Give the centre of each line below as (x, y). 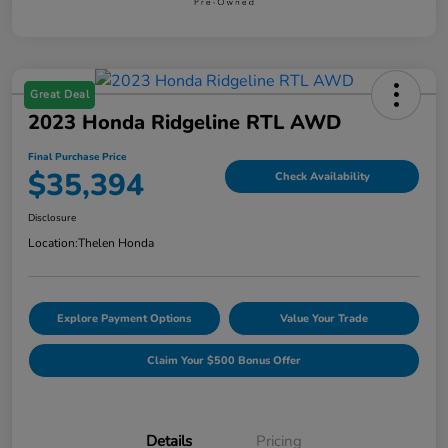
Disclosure (52, 218)
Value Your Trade (323, 319)
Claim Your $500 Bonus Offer (224, 361)
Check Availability (322, 176)
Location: (53, 243)
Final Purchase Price (77, 157)
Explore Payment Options (124, 319)
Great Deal (59, 95)
